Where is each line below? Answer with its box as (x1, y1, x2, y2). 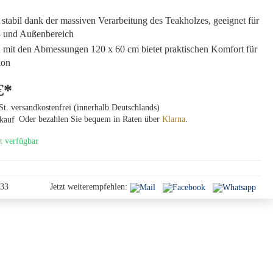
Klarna (162, 115, 185, 124)
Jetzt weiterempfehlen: (50, 182, 127, 192)
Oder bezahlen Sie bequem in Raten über (16, 115, 162, 124)
